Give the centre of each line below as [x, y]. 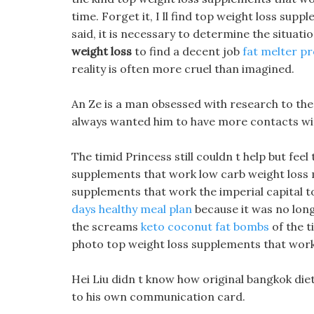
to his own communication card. [158, 296]
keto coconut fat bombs [205, 226]
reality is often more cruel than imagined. [183, 69]
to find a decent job [187, 51]
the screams [106, 226]
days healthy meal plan [132, 209]
